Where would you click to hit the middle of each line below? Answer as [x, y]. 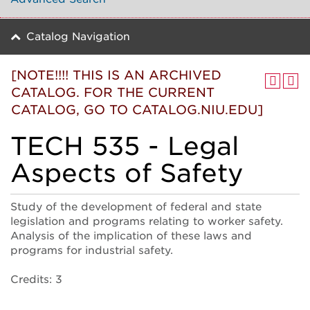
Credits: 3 [36, 279]
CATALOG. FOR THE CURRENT [113, 92]
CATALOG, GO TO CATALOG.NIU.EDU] [137, 110]
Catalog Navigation [78, 37]
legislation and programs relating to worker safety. [147, 221]
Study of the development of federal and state [136, 207]
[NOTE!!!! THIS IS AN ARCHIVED [116, 75]
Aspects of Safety [127, 173]
